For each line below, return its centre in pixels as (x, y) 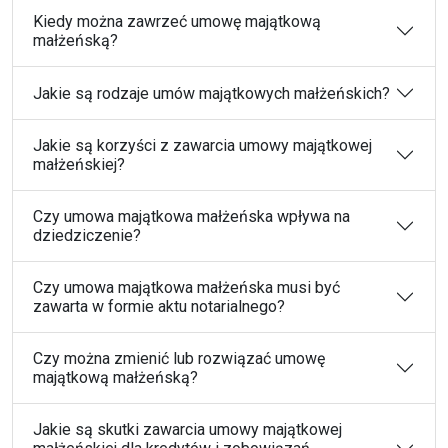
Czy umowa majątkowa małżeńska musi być (186, 287)
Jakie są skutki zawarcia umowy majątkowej (187, 429)
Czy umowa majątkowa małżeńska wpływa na (191, 216)
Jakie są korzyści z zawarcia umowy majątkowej (202, 145)
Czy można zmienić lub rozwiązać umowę (179, 358)
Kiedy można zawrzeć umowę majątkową (177, 21)
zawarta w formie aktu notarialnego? (159, 306)
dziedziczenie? (87, 235)
